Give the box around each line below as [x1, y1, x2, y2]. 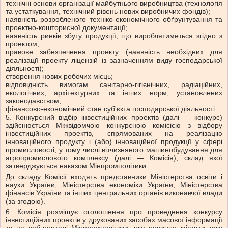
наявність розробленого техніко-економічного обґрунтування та [6, 15, 222, 24]
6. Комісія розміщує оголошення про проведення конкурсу [6, 208, 222, 216]
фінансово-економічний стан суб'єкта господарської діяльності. [6, 105, 217, 113]
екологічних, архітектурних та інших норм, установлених [6, 89, 222, 97]
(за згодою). [6, 197, 45, 206]
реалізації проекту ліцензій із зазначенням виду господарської [6, 56, 222, 65]
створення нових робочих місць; [6, 72, 113, 81]
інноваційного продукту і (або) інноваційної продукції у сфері [6, 137, 222, 146]
